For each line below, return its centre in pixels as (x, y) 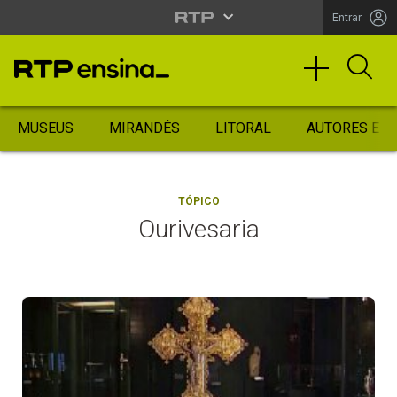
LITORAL (243, 128)
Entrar (347, 17)
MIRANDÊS (144, 128)
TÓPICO (198, 201)
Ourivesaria (198, 229)
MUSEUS (46, 128)
